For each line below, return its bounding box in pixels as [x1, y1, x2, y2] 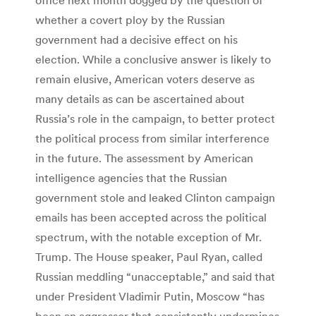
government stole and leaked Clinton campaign [35, 190, 275, 205]
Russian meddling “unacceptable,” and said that [35, 269, 275, 284]
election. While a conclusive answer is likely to [35, 51, 271, 66]
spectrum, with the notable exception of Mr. [35, 229, 262, 244]
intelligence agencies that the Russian [35, 170, 227, 185]
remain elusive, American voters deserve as [35, 71, 255, 86]
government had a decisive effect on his [35, 32, 238, 47]
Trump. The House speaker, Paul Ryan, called [35, 249, 262, 264]
